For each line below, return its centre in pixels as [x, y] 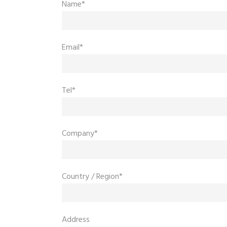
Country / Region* [92, 177]
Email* [72, 48]
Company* [80, 134]
